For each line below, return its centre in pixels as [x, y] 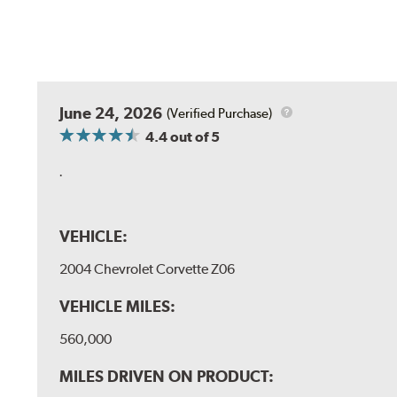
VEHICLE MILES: [118, 307]
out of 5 [194, 137]
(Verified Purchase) [220, 113]
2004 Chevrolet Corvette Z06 [148, 269]
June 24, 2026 [111, 113]
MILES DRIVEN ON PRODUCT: [167, 377]
